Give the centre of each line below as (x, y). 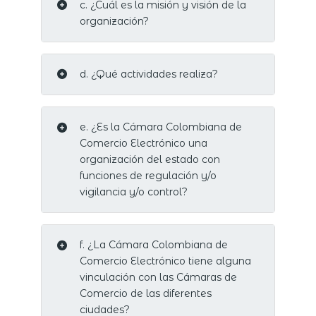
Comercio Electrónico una (143, 143)
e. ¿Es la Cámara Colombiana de (160, 127)
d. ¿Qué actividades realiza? (148, 74)
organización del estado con (150, 159)
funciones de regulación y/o (148, 176)
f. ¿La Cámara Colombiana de (153, 245)
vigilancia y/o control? (133, 192)
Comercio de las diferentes (145, 294)
